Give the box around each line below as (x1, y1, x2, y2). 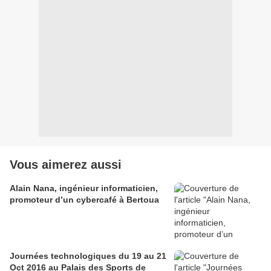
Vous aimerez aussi (10, 157, 122, 171)
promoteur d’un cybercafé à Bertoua (10, 194, 159, 204)
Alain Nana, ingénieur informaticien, (10, 183, 158, 193)
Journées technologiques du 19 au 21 (10, 250, 166, 261)
